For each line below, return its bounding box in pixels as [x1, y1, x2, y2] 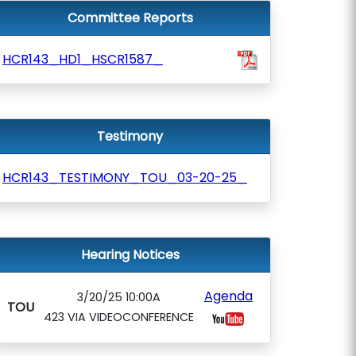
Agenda [203, 287, 253, 305]
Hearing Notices [80, 246, 180, 264]
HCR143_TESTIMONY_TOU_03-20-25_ [2, 168, 247, 187]
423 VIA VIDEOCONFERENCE [44, 309, 195, 325]
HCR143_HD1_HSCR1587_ [2, 50, 163, 68]
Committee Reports [67, 9, 193, 27]
